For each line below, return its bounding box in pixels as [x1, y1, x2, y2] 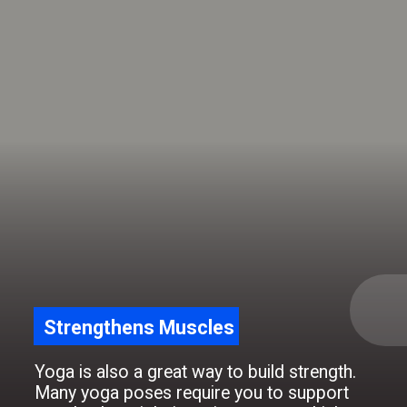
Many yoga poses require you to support [35, 382, 350, 404]
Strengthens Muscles [43, 316, 234, 340]
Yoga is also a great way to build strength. [35, 362, 357, 383]
